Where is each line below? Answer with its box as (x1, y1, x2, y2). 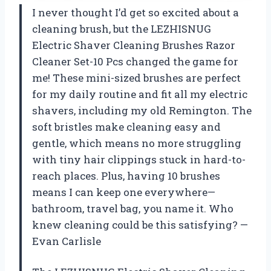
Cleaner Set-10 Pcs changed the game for (32, 54, 238, 69)
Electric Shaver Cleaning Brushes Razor (32, 38, 235, 53)
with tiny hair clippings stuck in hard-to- (32, 152, 246, 167)
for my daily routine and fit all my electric (32, 87, 247, 102)
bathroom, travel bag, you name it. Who (32, 201, 233, 216)
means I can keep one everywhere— (32, 185, 215, 200)
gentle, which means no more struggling (32, 136, 241, 151)
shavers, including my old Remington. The (32, 103, 252, 118)
